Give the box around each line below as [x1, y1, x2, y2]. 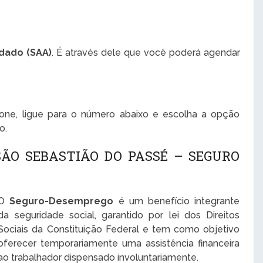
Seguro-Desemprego [9, 195, 114, 207]
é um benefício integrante [113, 195, 240, 207]
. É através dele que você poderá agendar [52, 47, 240, 59]
